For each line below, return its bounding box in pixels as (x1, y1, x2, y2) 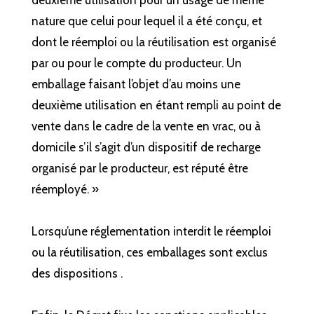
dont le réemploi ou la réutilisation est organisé (31, 35, 276, 50)
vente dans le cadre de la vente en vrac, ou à (31, 119, 261, 134)
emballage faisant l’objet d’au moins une (31, 77, 240, 92)
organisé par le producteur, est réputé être (31, 161, 248, 176)
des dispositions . (31, 266, 123, 281)
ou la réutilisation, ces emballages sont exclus (31, 245, 268, 260)
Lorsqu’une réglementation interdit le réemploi (31, 224, 271, 239)
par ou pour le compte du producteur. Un (31, 56, 242, 71)
